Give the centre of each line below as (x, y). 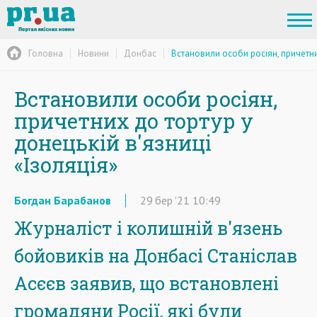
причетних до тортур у (134, 121)
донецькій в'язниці (113, 143)
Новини (93, 53)
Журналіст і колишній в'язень (148, 228)
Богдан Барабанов (63, 200)
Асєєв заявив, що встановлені (146, 283)
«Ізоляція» (66, 165)
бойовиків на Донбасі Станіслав (156, 256)
